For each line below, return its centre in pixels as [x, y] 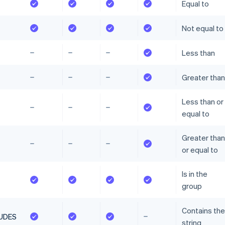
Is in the [194, 174]
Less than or [202, 102]
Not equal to [202, 28]
